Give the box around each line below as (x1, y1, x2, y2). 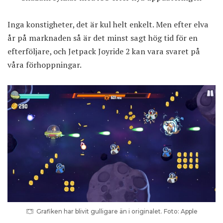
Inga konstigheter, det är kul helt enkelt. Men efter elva (7, 19, 209, 30)
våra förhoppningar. (7, 59, 82, 71)
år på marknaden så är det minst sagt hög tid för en (7, 32, 198, 44)
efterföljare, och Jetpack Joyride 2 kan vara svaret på (7, 46, 200, 57)
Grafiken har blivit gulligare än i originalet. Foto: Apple (36, 208, 198, 216)
